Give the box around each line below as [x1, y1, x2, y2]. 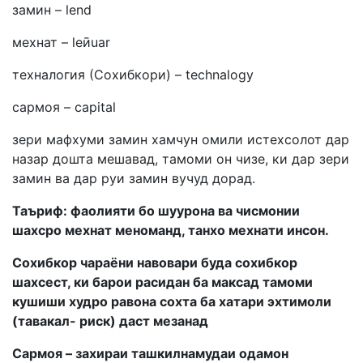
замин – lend [12, 2, 92, 18]
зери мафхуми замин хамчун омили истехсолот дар [12, 131, 349, 147]
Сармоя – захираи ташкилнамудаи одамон [12, 345, 288, 361]
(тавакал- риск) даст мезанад [12, 313, 208, 329]
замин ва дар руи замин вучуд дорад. [12, 170, 255, 186]
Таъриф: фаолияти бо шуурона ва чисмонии [12, 203, 300, 219]
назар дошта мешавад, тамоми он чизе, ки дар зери [12, 151, 349, 167]
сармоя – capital [12, 99, 116, 115]
